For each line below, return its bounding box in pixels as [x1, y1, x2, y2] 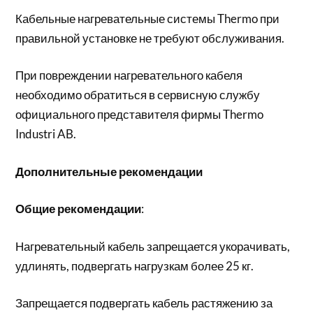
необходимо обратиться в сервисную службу [15, 87, 261, 102]
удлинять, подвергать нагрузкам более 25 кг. [15, 258, 254, 273]
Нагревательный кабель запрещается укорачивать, [15, 238, 291, 254]
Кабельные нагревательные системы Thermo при [15, 10, 280, 26]
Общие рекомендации [15, 201, 142, 216]
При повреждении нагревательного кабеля [15, 68, 243, 82]
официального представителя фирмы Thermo [15, 107, 264, 122]
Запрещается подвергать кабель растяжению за [15, 296, 273, 310]
